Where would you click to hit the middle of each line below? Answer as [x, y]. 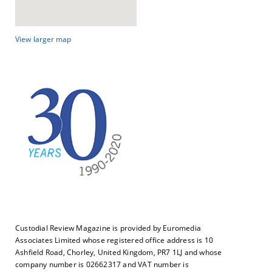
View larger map [43, 39]
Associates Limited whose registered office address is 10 [114, 240]
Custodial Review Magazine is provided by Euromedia [108, 228]
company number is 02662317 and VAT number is [102, 264]
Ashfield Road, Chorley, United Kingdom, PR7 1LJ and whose [119, 252]
